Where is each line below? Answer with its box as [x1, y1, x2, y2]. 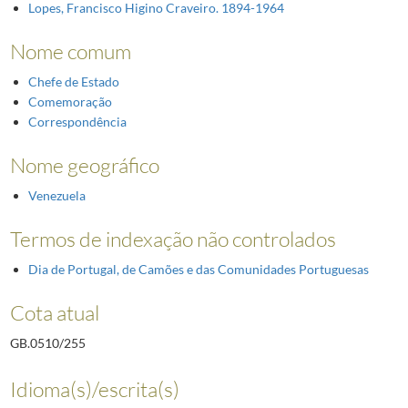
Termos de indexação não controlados [9, 225, 336, 251]
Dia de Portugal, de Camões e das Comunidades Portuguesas [27, 260, 369, 277]
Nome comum [9, 37, 131, 64]
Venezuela [27, 187, 86, 203]
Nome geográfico [9, 151, 159, 178]
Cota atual [9, 299, 99, 325]
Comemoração [27, 93, 112, 109]
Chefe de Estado [27, 73, 119, 89]
